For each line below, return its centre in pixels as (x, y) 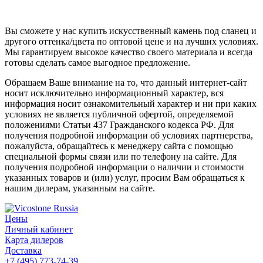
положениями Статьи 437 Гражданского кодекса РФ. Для (119, 124)
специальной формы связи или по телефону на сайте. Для (121, 156)
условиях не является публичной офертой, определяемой (119, 114)
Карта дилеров (34, 240)
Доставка (23, 250)
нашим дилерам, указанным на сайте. (80, 188)
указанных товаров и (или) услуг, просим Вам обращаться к (125, 177)
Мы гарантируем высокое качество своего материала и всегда (129, 52)
